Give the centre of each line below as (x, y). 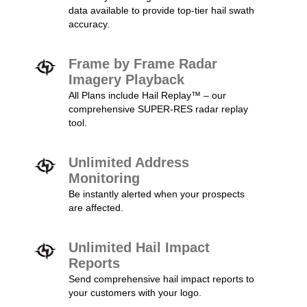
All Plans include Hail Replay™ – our (147, 95)
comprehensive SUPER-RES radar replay (158, 109)
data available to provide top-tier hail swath (161, 10)
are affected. (96, 208)
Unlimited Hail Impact (139, 247)
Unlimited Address (129, 162)
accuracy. (89, 24)
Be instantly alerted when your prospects (157, 194)
